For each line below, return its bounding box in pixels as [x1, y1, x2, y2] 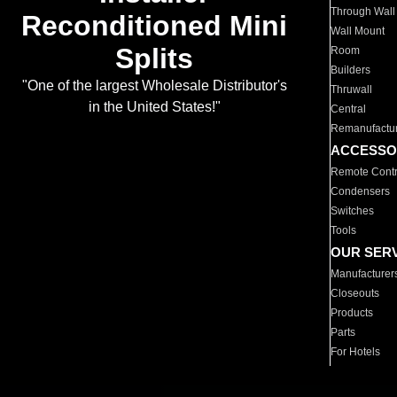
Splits [115, 43, 193, 75]
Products [331, 307, 374, 319]
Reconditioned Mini [21, 10, 287, 43]
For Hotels [331, 346, 381, 358]
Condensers [331, 185, 391, 198]
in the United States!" [88, 99, 221, 115]
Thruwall [331, 83, 373, 96]
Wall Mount [331, 25, 385, 37]
